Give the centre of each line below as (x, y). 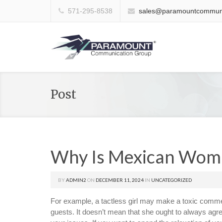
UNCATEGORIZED (171, 180)
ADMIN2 (76, 180)
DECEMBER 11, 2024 (120, 180)
